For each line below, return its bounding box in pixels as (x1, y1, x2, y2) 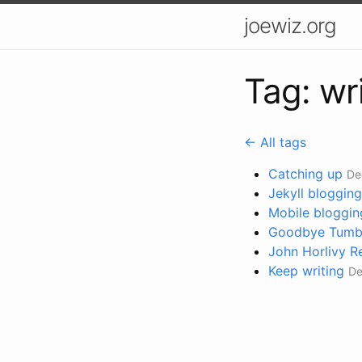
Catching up (268, 165, 343, 182)
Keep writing (268, 262, 344, 279)
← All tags (244, 133, 306, 150)
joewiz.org (244, 13, 336, 38)
